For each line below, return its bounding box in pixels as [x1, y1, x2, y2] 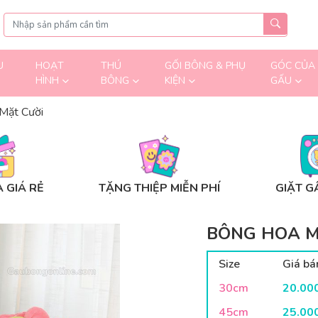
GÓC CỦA [270, 59, 315, 72]
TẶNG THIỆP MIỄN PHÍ [98, 180, 220, 196]
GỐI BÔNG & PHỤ [164, 59, 246, 72]
